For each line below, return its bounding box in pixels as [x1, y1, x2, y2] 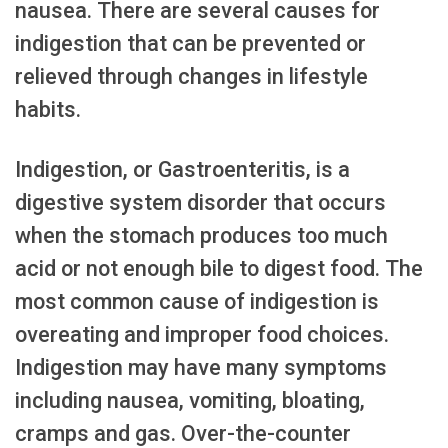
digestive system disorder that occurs [15, 189, 386, 215]
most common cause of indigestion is [15, 288, 379, 314]
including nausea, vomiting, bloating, [15, 387, 365, 413]
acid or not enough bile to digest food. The [15, 255, 423, 281]
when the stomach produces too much [15, 222, 388, 248]
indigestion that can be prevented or [15, 30, 366, 56]
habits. [15, 96, 81, 122]
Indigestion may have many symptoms [15, 354, 387, 380]
